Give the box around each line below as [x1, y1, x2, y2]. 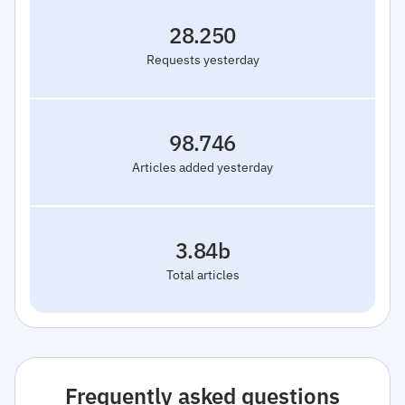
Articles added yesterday [132, 158, 273, 175]
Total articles [165, 266, 240, 283]
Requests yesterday [146, 51, 259, 68]
